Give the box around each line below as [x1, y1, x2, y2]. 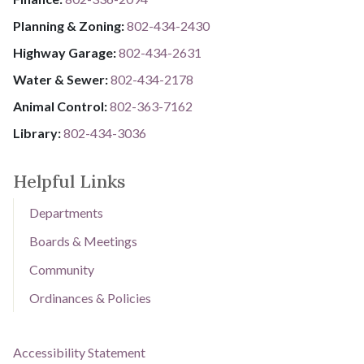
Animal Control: [13, 98, 110, 115]
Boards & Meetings [29, 232, 138, 249]
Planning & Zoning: [13, 18, 127, 34]
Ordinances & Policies [29, 289, 152, 305]
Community [29, 261, 95, 277]
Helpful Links [13, 169, 125, 193]
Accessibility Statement [13, 344, 145, 360]
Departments [29, 204, 104, 220]
